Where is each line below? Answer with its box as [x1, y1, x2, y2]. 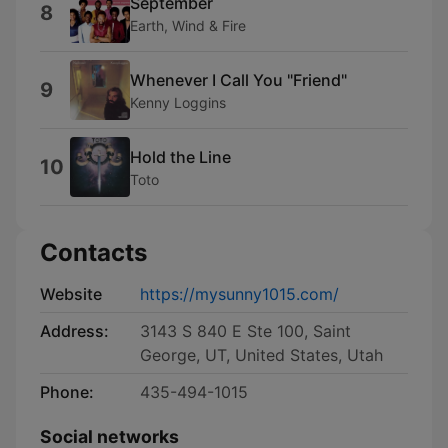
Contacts [40, 238, 147, 267]
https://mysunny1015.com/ [140, 284, 339, 304]
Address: [40, 321, 109, 341]
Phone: [40, 382, 94, 402]
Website [40, 284, 102, 304]
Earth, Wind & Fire [130, 16, 246, 34]
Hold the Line [130, 146, 231, 167]
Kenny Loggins [130, 93, 226, 111]
